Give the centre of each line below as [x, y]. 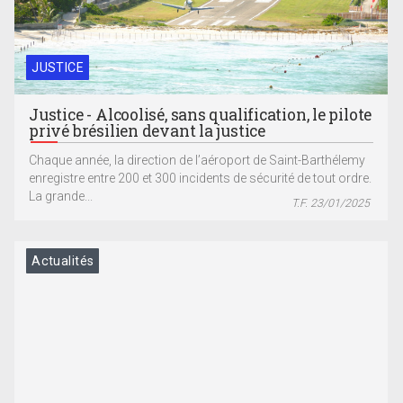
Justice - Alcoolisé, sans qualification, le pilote [201, 115]
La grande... [61, 197]
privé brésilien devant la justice [147, 131]
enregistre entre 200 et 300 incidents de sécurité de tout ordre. [201, 179]
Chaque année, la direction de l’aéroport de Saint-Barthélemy [197, 161]
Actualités [63, 260]
